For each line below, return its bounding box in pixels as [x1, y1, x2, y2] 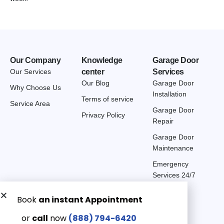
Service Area [10, 99, 50, 108]
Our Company [10, 56, 61, 65]
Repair [152, 117, 174, 125]
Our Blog [81, 79, 109, 87]
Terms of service [81, 95, 133, 103]
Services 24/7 [152, 171, 196, 179]
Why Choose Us [10, 83, 61, 92]
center [81, 67, 104, 76]
